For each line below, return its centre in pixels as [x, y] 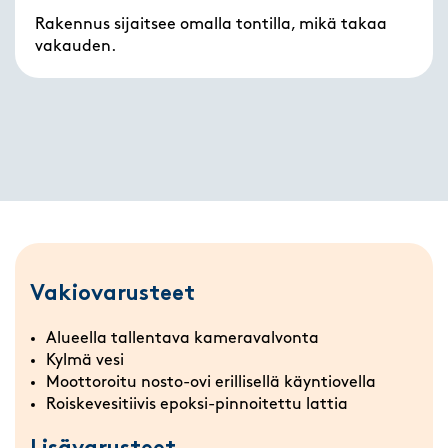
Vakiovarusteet [112, 294]
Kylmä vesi [85, 361]
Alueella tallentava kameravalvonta [182, 339]
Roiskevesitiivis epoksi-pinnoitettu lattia [197, 405]
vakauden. [76, 46]
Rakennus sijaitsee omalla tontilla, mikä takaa [211, 24]
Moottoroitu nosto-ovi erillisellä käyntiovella [211, 383]
